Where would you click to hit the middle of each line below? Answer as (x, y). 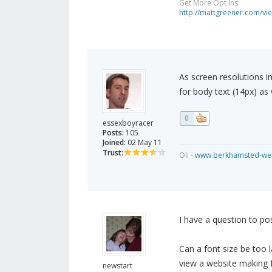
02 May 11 (144, 143)
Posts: (113, 133)
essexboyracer (128, 123)
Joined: (114, 143)
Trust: (113, 153)
